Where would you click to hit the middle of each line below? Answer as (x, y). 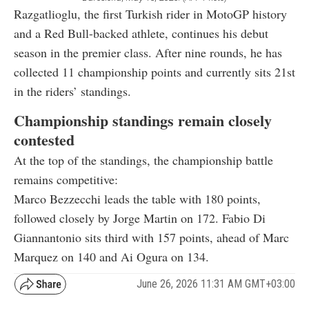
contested (44, 139)
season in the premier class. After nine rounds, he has (148, 52)
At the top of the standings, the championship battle (143, 160)
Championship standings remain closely (143, 120)
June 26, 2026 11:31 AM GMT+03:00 (216, 284)
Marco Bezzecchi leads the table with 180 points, (137, 198)
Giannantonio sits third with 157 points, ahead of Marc (151, 237)
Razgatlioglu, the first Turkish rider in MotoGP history (150, 13)
